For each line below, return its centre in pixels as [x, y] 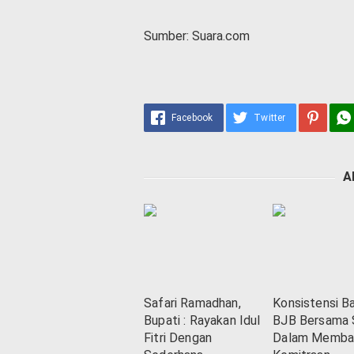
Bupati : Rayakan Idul [202, 321]
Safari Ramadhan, [192, 303]
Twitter [270, 118]
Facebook [192, 118]
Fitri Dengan [178, 338]
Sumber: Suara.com [197, 36]
